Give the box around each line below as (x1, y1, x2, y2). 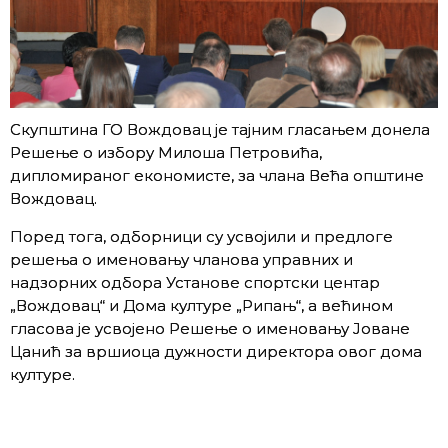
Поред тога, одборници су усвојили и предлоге (10, 226, 393, 246)
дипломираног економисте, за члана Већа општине (10, 165, 424, 185)
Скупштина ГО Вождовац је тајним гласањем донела (10, 119, 430, 139)
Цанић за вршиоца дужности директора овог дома (10, 341, 422, 361)
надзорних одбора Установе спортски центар (10, 272, 380, 292)
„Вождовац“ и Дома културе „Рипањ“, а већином (10, 295, 393, 315)
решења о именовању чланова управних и (10, 249, 353, 269)
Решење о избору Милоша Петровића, (10, 142, 322, 162)
